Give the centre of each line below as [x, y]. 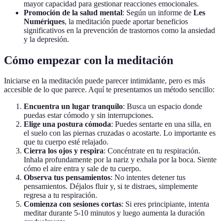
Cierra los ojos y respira [64, 151]
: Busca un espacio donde [163, 107]
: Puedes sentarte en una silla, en [161, 124]
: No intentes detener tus [148, 178]
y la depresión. [46, 39]
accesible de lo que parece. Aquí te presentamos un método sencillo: [109, 90]
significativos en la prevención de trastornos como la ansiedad [119, 30]
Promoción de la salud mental [73, 12]
